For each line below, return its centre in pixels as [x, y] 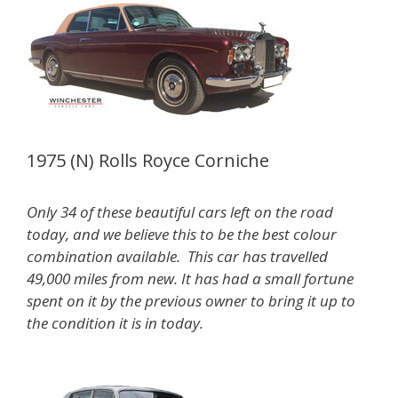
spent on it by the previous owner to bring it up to [191, 301]
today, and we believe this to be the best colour [182, 234]
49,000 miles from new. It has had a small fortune [190, 279]
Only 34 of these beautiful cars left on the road [180, 212]
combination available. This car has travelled [177, 256]
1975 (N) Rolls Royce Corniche [148, 160]
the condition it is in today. [115, 323]
